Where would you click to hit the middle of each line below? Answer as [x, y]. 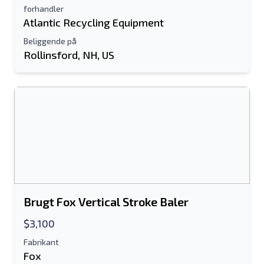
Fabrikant [41, 242]
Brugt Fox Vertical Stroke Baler [106, 202]
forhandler [44, 9]
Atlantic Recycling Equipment [94, 22]
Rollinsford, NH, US [69, 55]
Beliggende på [50, 41]
